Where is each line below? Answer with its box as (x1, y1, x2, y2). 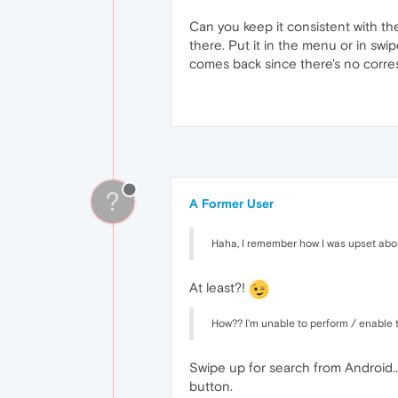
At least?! (189, 279, 249, 295)
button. (189, 378, 233, 394)
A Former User (189, 195, 274, 211)
